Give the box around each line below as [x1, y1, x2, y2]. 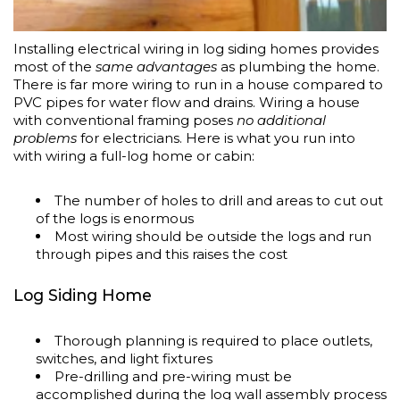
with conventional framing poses [13, 111, 237, 129]
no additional [237, 111, 326, 129]
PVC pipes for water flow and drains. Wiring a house [13, 93, 360, 111]
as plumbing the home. [217, 57, 379, 75]
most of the [13, 57, 96, 75]
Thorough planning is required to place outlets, [54, 331, 372, 349]
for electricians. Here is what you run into [77, 129, 355, 146]
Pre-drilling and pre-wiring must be [54, 367, 292, 385]
